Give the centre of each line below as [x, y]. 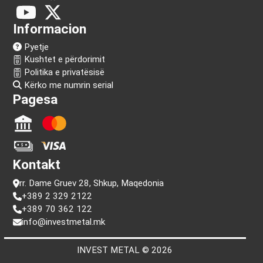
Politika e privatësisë [68, 187]
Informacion [52, 141]
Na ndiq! [39, 77]
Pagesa [37, 215]
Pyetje [38, 160]
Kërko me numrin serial [73, 200]
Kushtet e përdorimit [68, 173]
